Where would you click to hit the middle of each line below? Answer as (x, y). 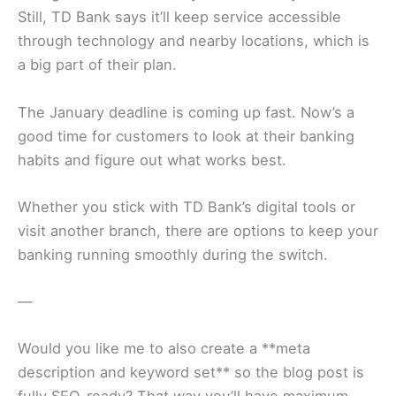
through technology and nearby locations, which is (194, 41)
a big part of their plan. (97, 65)
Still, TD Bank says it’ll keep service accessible (179, 17)
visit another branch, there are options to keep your (198, 230)
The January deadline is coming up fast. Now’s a (186, 112)
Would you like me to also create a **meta (164, 349)
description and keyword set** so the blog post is (191, 373)
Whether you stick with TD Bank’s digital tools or (187, 206)
